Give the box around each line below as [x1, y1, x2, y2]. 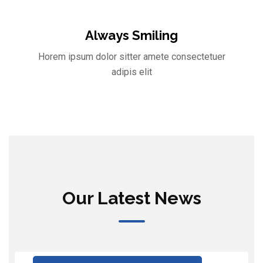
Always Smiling [85, 27, 178, 43]
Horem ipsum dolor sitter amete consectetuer [38, 50, 225, 62]
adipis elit [111, 66, 152, 77]
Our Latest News [62, 187, 201, 208]
